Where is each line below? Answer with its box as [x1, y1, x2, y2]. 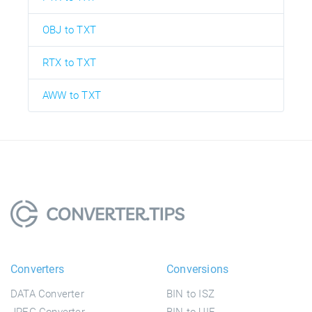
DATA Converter [10, 287, 84, 300]
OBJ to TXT [42, 23, 96, 36]
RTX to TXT [42, 56, 96, 69]
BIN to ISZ [166, 287, 214, 300]
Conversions [166, 262, 229, 276]
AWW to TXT [42, 88, 101, 102]
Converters [10, 262, 64, 276]
